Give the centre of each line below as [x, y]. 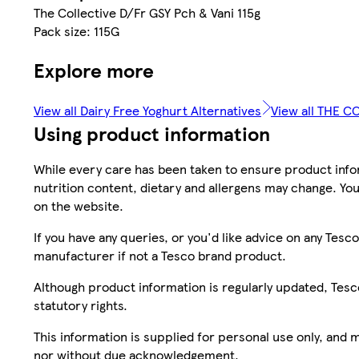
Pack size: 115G [77, 31]
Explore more [94, 69]
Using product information [152, 133]
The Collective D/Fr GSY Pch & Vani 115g [147, 13]
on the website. [79, 205]
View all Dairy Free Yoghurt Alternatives [147, 110]
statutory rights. [81, 305]
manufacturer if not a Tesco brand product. [160, 255]
